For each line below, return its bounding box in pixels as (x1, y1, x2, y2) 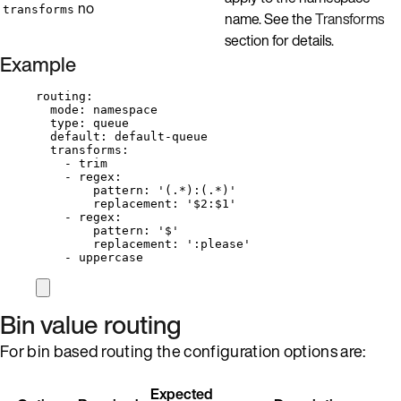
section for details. (225, 29, 334, 51)
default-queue (115, 129, 208, 143)
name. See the (225, 7, 315, 30)
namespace (93, 102, 158, 116)
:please (193, 236, 243, 251)
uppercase (79, 250, 143, 264)
